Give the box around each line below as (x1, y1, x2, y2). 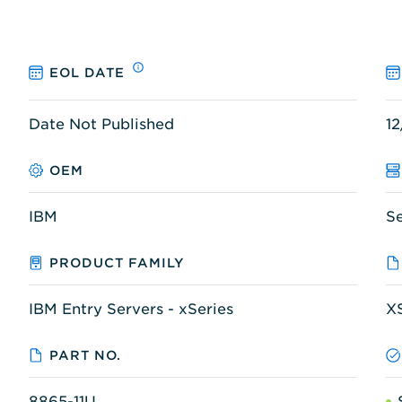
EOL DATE (49, 66, 126, 81)
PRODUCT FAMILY (49, 255, 186, 270)
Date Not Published (29, 115, 174, 133)
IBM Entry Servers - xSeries (29, 300, 233, 318)
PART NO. (49, 347, 122, 363)
